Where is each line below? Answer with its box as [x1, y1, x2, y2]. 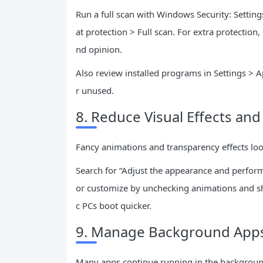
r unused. [76, 85, 114, 96]
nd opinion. [76, 43, 122, 55]
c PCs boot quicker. [76, 200, 151, 211]
